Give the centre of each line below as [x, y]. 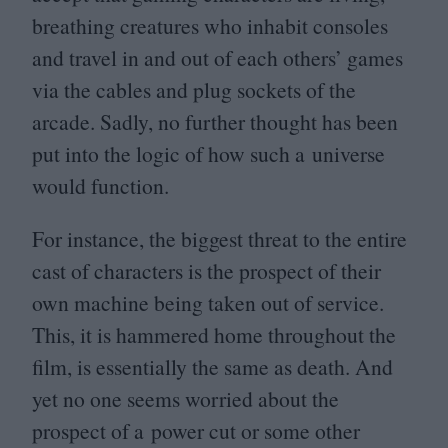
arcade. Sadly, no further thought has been [215, 121]
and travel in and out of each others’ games [217, 57]
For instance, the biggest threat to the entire [219, 239]
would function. [100, 185]
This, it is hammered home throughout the [214, 335]
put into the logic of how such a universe [208, 153]
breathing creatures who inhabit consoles [210, 25]
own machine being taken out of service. [208, 303]
